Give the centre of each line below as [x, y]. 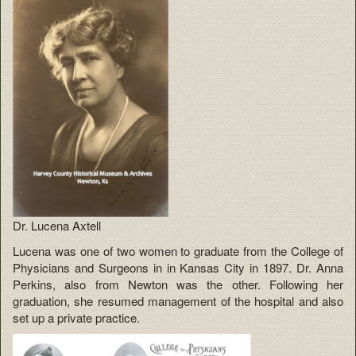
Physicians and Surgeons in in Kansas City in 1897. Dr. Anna [178, 267]
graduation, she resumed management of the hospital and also [178, 300]
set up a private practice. [76, 317]
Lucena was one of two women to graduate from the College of [178, 250]
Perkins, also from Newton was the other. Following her [178, 284]
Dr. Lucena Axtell [57, 226]
